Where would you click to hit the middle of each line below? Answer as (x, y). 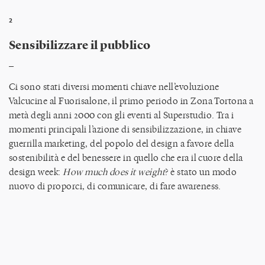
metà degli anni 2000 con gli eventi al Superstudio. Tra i (122, 115)
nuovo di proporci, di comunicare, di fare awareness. (115, 186)
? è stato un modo (201, 172)
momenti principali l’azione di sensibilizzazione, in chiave (125, 129)
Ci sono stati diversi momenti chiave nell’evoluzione (114, 86)
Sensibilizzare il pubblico (80, 44)
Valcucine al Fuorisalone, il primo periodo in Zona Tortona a (131, 101)
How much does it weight (114, 172)
